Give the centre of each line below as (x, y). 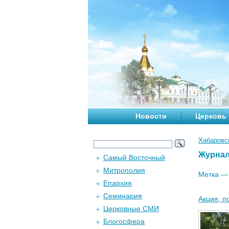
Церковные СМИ (131, 209)
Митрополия (124, 170)
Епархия (118, 183)
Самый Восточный (134, 157)
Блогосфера (124, 221)
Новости (151, 116)
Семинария (123, 196)
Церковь (211, 116)
